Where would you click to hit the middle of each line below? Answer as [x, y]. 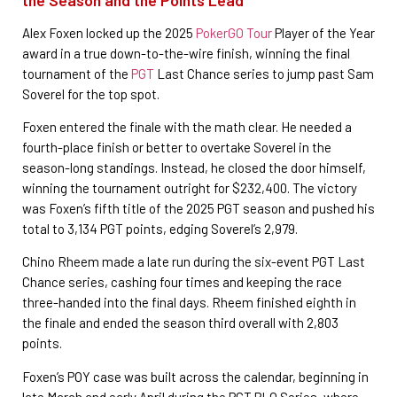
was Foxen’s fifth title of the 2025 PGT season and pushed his [198, 208]
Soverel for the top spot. [91, 93]
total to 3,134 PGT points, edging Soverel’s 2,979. [160, 228]
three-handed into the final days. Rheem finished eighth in [189, 303]
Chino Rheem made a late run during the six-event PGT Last [194, 262]
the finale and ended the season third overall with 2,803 [180, 323]
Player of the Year [323, 32]
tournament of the [77, 73]
